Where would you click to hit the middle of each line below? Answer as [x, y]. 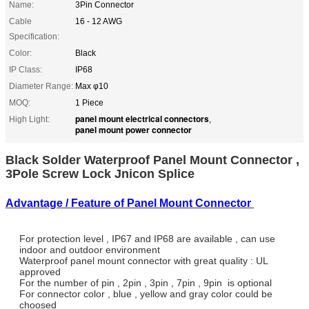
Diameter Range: [41, 86]
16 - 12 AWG [99, 21]
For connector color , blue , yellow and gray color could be [146, 293]
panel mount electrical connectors [142, 118]
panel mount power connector [133, 129]
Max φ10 [92, 86]
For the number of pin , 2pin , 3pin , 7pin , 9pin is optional [147, 282]
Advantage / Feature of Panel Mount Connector [130, 203]
